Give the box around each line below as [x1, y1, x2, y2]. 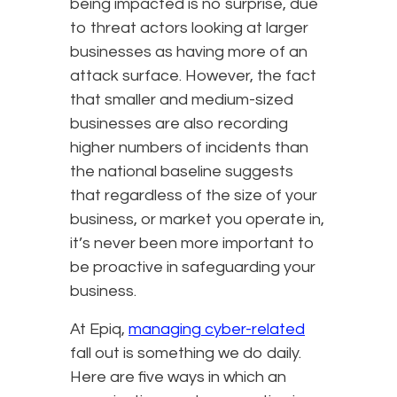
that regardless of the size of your [70, 187, 317, 205]
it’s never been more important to [70, 235, 315, 253]
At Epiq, [70, 321, 128, 339]
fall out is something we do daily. [70, 345, 301, 362]
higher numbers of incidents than [70, 139, 308, 157]
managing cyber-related [128, 321, 305, 339]
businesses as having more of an [70, 43, 307, 61]
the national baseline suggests [70, 163, 293, 181]
